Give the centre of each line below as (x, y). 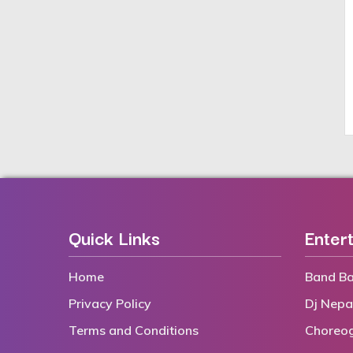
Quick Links (114, 238)
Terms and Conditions (134, 331)
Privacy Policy (110, 304)
